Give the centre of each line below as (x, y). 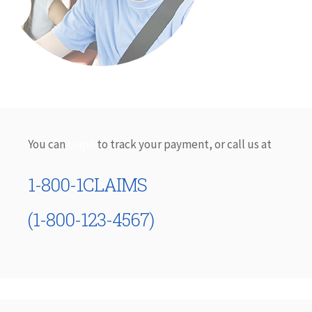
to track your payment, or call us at (184, 144)
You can (48, 144)
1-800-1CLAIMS (87, 185)
